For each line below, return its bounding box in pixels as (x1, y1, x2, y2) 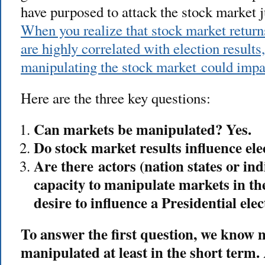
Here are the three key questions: (21, 88, 211, 108)
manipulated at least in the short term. (21, 241, 260, 263)
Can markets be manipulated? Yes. (33, 118, 251, 140)
